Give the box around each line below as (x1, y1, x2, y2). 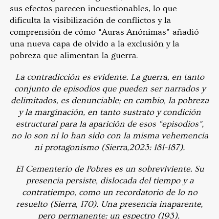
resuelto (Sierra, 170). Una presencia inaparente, (16, 198, 203, 209)
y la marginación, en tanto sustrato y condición (18, 107, 201, 117)
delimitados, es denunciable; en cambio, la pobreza (10, 95, 209, 106)
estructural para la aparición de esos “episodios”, (15, 118, 204, 129)
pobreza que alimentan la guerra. (10, 50, 138, 61)
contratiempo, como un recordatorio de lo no (22, 187, 197, 197)
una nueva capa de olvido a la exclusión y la (10, 38, 179, 49)
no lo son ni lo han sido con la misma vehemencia (11, 130, 208, 141)
